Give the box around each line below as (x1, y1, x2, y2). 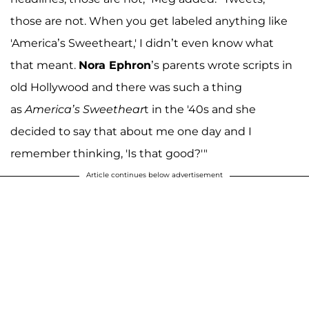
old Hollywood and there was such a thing (10, 80, 242, 94)
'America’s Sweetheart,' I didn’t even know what (10, 36, 274, 50)
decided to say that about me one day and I (10, 124, 252, 138)
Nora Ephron (79, 58, 151, 72)
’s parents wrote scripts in (151, 58, 292, 72)
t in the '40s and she (144, 102, 256, 116)
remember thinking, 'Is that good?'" (10, 146, 208, 160)
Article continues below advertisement (86, 170, 223, 179)
